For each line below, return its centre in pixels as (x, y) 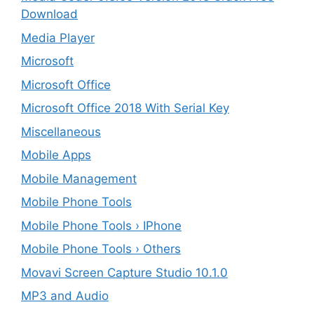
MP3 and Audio (65, 296)
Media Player (58, 37)
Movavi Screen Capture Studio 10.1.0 (124, 272)
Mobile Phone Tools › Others (101, 249)
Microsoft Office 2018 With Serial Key (125, 108)
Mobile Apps (56, 155)
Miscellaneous (61, 131)
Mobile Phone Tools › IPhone (101, 225)
